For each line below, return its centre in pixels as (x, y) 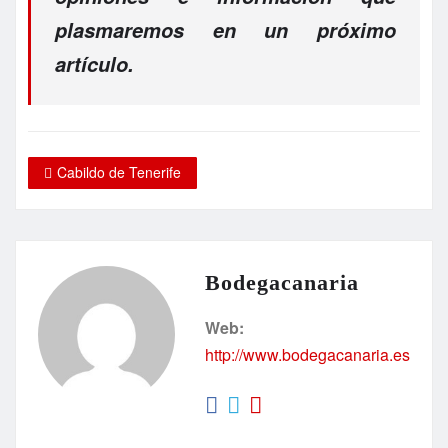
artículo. (94, 64)
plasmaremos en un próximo (225, 30)
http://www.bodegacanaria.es (307, 355)
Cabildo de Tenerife (119, 172)
